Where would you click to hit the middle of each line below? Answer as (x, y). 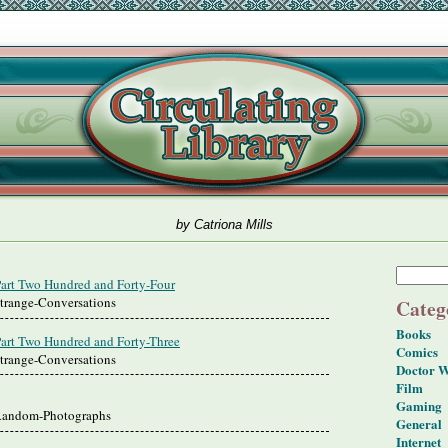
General (419, 424)
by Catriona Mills (224, 224)
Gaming (419, 406)
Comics (417, 352)
